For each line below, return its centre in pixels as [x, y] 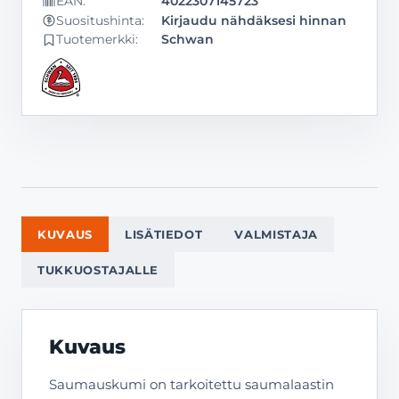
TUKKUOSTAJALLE [98, 270]
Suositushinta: [100, 20]
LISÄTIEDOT [163, 234]
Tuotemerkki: [97, 39]
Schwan [187, 39]
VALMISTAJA [276, 234]
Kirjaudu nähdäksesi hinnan [254, 20]
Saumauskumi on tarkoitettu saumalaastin [191, 384]
